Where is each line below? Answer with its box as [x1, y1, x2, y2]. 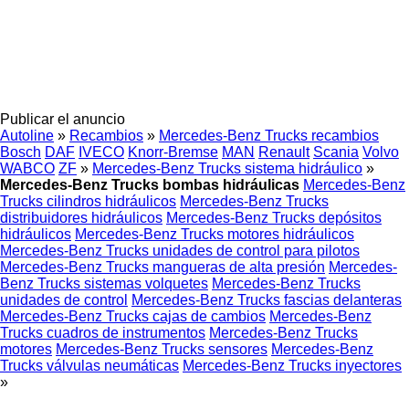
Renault [258, 144, 309, 160]
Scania [313, 144, 359, 160]
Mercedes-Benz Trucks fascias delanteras [131, 292, 402, 308]
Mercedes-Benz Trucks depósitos [166, 210, 382, 225]
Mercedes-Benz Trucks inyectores [183, 358, 402, 373]
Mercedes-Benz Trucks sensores [56, 341, 267, 357]
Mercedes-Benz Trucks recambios [159, 128, 379, 143]
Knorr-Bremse [128, 144, 218, 160]
